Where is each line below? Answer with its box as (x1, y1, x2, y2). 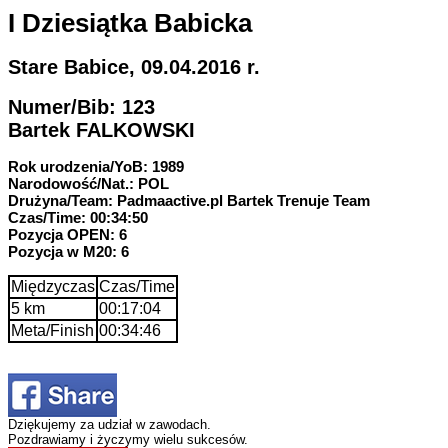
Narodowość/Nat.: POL (8, 174, 169, 192)
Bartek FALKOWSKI (8, 118, 195, 141)
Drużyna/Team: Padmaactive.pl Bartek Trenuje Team (8, 191, 370, 209)
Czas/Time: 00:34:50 (8, 208, 148, 226)
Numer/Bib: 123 (8, 95, 155, 118)
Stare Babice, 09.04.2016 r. (8, 56, 260, 79)
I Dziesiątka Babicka (8, 8, 252, 38)
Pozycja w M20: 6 (8, 242, 129, 260)
